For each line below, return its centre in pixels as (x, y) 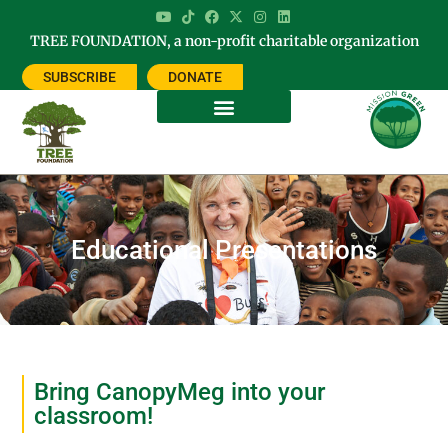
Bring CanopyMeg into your (180, 392)
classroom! (94, 416)
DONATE (195, 77)
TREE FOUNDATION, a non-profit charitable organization (224, 41)
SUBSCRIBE (80, 77)
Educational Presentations (224, 250)
